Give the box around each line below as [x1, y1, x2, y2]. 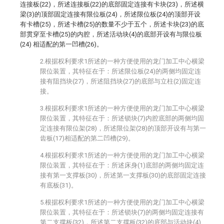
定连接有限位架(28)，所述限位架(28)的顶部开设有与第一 [40, 124, 206, 132]
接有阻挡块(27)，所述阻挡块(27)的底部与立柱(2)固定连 [40, 77, 201, 85]
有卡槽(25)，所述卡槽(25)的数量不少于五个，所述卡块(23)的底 [20, 20, 204, 28]
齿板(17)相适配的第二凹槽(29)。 [40, 134, 134, 142]
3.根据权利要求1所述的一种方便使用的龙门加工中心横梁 [40, 104, 204, 112]
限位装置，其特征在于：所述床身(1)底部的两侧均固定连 [40, 161, 204, 169]
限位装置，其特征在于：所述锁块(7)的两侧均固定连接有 [40, 208, 204, 216]
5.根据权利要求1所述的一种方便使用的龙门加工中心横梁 [40, 198, 204, 206]
